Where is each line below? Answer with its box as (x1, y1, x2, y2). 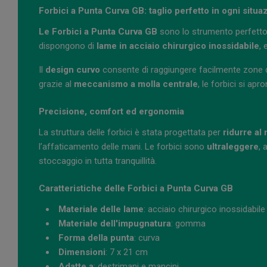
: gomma (171, 218, 206, 229)
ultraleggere (207, 141, 259, 153)
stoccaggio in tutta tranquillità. (39, 156, 157, 167)
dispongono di (39, 41, 97, 52)
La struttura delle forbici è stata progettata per (39, 127, 223, 138)
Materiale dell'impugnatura (58, 218, 171, 229)
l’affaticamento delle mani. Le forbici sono (39, 141, 207, 153)
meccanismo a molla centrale (74, 79, 198, 90)
